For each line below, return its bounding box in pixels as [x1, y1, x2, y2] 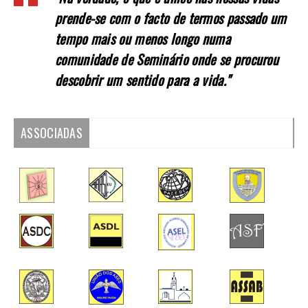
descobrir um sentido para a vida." [55, 69, 230, 91]
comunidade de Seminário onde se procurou [55, 49, 278, 70]
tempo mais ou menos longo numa [55, 28, 231, 49]
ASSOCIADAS [21, 124, 82, 142]
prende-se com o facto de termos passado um [55, 8, 287, 29]
